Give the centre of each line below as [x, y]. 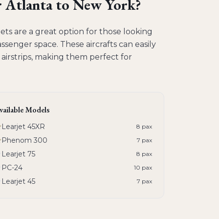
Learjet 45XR [23, 127]
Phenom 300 [24, 140]
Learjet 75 [18, 154]
